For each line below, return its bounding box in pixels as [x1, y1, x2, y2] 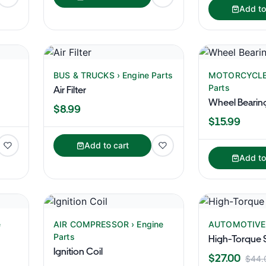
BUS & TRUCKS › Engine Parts [53, 70, 173, 80]
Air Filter [53, 84, 86, 96]
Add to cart [84, 140, 129, 150]
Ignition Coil [53, 246, 103, 257]
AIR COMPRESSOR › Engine [53, 219, 164, 229]
